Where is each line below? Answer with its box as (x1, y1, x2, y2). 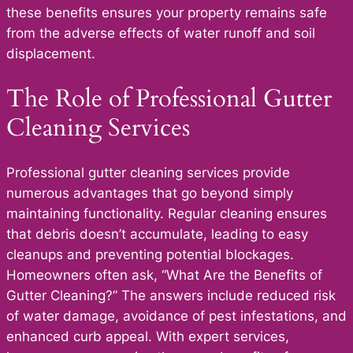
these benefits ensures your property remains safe (6, 4, 327, 20)
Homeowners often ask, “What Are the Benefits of (6, 267, 322, 284)
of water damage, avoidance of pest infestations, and (6, 308, 347, 325)
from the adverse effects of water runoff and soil (6, 24, 315, 41)
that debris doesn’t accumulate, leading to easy (6, 226, 308, 243)
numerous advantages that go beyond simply (6, 185, 293, 202)
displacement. (6, 45, 95, 61)
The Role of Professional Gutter (6, 81, 332, 115)
